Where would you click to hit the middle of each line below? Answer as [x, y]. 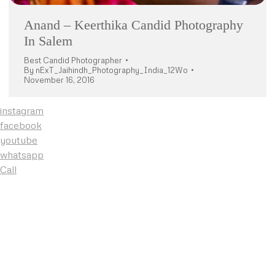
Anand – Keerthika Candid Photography [134, 25]
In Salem [48, 41]
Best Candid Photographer [73, 60]
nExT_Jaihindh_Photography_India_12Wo [112, 70]
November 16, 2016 [59, 79]
